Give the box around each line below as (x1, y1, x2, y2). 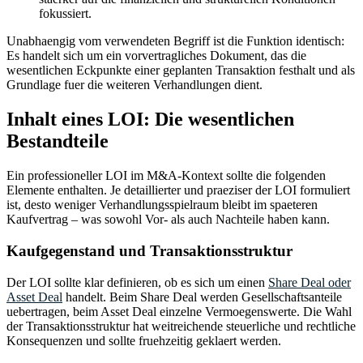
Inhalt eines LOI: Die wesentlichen (6, 109, 294, 130)
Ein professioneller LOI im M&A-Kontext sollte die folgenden (6, 169, 326, 183)
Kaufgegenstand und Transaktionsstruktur (6, 241, 293, 259)
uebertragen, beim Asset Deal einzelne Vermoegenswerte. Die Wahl (6, 304, 352, 318)
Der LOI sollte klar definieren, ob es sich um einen (6, 275, 265, 289)
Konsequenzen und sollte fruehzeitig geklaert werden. (6, 333, 281, 348)
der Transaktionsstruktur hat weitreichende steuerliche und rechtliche (6, 318, 356, 333)
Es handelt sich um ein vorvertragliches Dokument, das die (6, 49, 306, 63)
